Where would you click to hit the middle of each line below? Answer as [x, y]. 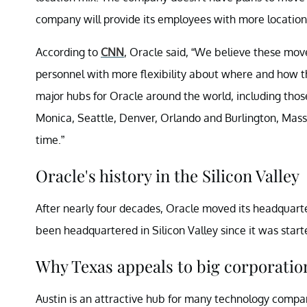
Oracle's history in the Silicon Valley [168, 175]
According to [68, 52]
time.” [50, 139]
